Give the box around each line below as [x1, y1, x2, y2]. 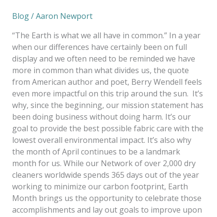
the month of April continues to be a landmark [12, 146, 180, 157]
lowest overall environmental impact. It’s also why [12, 134, 191, 145]
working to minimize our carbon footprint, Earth [12, 181, 188, 192]
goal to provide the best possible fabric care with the [12, 123, 203, 134]
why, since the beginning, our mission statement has [12, 99, 203, 110]
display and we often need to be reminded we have [12, 53, 195, 64]
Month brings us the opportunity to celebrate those [12, 192, 201, 203]
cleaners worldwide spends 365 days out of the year [12, 169, 199, 180]
